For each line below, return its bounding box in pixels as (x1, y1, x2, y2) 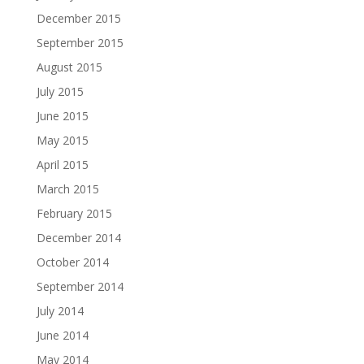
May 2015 (36, 132, 89, 148)
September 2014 (36, 279, 123, 294)
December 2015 (36, 11, 121, 26)
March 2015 (36, 181, 99, 197)
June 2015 (36, 108, 89, 123)
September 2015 (36, 35, 123, 50)
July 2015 (36, 84, 84, 99)
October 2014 (36, 254, 109, 270)
